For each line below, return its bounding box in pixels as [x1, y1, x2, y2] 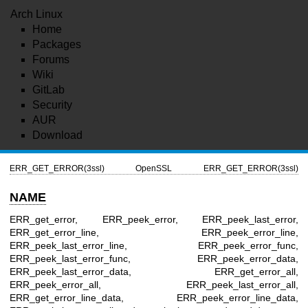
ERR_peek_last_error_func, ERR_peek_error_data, [10, 252, 298, 264]
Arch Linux [10, 8, 63, 20]
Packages [32, 38, 81, 50]
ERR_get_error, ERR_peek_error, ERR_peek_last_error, [10, 213, 298, 225]
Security [32, 99, 72, 111]
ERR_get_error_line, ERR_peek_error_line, [10, 226, 298, 238]
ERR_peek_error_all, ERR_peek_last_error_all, [10, 278, 298, 290]
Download [32, 129, 82, 141]
